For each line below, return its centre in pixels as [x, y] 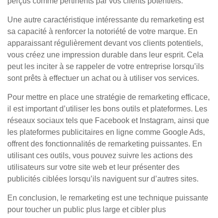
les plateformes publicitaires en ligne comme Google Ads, [106, 132]
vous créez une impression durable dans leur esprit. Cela [105, 55]
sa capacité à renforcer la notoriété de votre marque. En [102, 31]
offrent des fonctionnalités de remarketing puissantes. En [105, 144]
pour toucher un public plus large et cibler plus [87, 209]
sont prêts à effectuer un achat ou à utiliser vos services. [103, 78]
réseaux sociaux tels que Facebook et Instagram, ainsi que [108, 120]
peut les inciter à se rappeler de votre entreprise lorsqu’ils [106, 66]
